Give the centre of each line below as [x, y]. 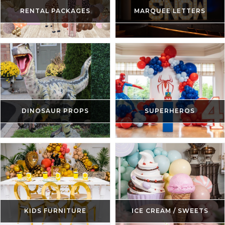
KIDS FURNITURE [55, 211]
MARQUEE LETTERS [170, 11]
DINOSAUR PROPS [55, 111]
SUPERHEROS [170, 111]
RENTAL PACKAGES [55, 11]
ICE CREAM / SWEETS [170, 211]
